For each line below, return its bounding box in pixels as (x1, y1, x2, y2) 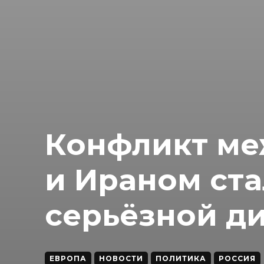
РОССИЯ (219, 253, 256, 263)
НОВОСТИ (99, 253, 143, 263)
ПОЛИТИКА (156, 253, 206, 263)
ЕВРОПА (49, 253, 87, 263)
